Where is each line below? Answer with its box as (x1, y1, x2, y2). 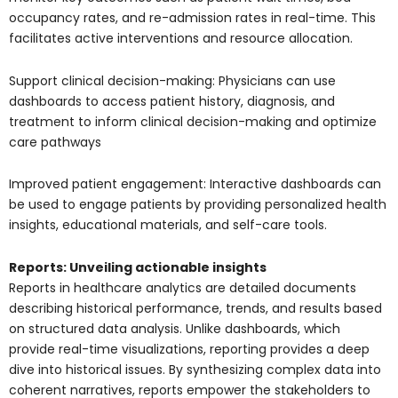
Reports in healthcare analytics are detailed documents (9, 278, 356, 297)
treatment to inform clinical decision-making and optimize (9, 112, 377, 131)
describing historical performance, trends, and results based (9, 298, 382, 317)
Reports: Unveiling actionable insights (9, 258, 267, 276)
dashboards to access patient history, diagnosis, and (9, 92, 335, 110)
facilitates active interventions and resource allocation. (9, 29, 353, 48)
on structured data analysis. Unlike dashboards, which (9, 319, 340, 338)
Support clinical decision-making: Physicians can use (9, 71, 336, 90)
